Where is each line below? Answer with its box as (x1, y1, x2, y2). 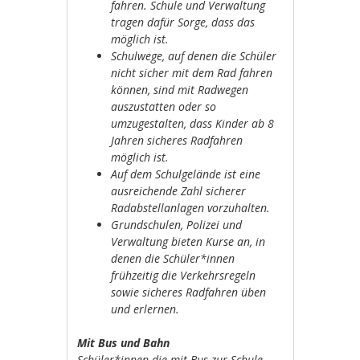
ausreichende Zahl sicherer (111, 182, 247, 198)
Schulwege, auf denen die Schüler (111, 47, 277, 63)
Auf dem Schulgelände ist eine (111, 166, 261, 182)
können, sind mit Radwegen (111, 81, 249, 97)
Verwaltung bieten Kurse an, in (111, 233, 266, 249)
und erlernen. (111, 301, 180, 317)
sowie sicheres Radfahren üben (111, 284, 267, 300)
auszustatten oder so (111, 98, 217, 114)
